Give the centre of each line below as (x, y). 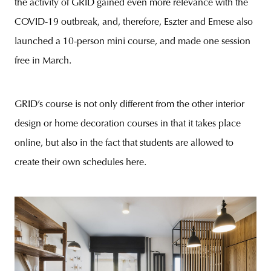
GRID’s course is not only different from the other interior (129, 105)
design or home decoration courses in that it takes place (128, 124)
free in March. (43, 61)
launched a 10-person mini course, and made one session (132, 42)
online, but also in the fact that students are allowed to (124, 144)
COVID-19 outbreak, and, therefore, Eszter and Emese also (134, 23)
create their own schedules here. (80, 163)
